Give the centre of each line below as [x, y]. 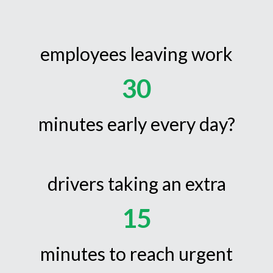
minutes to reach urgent [136, 254]
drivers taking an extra [136, 184]
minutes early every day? [136, 124]
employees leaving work [136, 54]
